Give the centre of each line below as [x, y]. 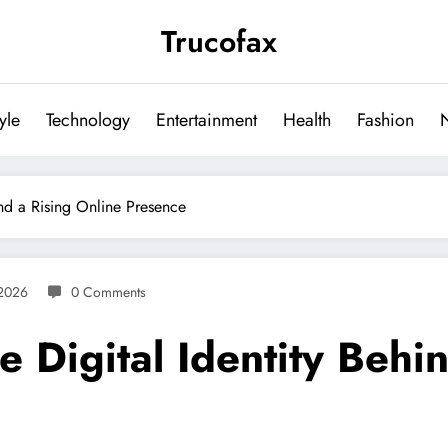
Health [307, 120]
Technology [88, 120]
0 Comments [108, 292]
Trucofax [219, 41]
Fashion [385, 120]
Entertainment [206, 120]
